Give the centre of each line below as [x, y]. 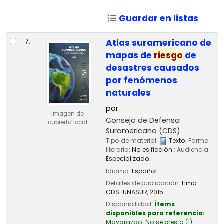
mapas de [130, 56]
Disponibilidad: [130, 204]
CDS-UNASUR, [128, 192]
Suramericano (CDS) [143, 131]
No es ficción [153, 150]
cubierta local [67, 122]
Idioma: [119, 171]
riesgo [168, 56]
